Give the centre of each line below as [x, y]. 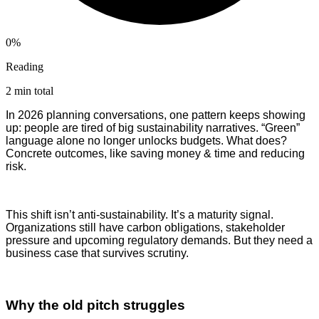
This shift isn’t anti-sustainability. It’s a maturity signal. [140, 215]
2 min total [30, 91]
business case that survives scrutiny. [97, 253]
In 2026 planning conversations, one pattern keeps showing [156, 115]
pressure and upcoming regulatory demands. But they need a [159, 241]
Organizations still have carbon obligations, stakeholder [145, 228]
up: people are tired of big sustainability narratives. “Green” [153, 128]
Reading [25, 67]
